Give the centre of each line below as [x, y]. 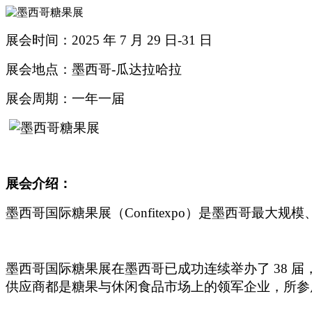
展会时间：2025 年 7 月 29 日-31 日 [109, 40]
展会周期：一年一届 [65, 99]
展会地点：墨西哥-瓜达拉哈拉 [94, 70]
